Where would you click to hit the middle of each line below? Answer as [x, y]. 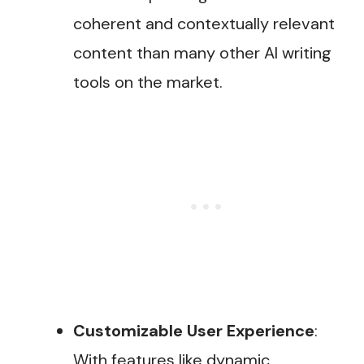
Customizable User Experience [194, 331]
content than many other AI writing [202, 53]
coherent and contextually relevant [204, 24]
